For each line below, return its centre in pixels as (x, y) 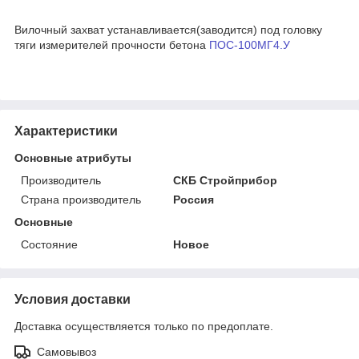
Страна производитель (81, 199)
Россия (194, 199)
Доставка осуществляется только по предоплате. (144, 326)
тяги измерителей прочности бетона (112, 44)
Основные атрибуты (73, 157)
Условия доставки (73, 299)
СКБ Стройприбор (226, 180)
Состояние (49, 244)
